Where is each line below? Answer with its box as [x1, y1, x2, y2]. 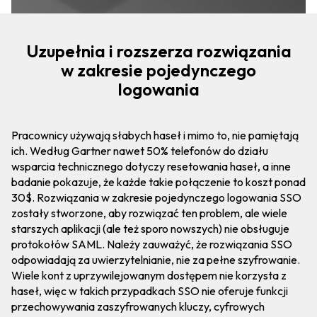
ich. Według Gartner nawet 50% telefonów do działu [11, 143, 268, 158]
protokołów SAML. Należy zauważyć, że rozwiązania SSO [11, 236, 292, 251]
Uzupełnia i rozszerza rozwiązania [25, 40, 292, 62]
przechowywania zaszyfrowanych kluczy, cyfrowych [11, 299, 265, 313]
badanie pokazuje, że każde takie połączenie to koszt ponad [11, 174, 306, 189]
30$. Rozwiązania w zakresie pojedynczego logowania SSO [11, 190, 301, 204]
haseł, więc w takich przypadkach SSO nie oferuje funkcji [11, 283, 288, 298]
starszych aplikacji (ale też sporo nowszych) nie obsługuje [11, 221, 289, 236]
